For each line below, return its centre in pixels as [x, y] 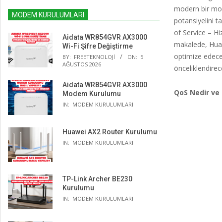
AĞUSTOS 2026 [82, 64]
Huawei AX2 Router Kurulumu [110, 132]
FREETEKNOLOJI [94, 57]
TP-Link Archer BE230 [97, 179]
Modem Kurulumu [92, 94]
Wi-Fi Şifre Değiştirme [98, 46]
